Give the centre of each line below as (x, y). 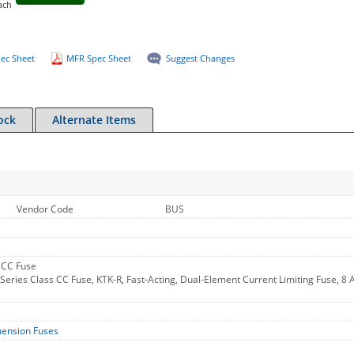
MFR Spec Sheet (98, 58)
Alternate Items (94, 120)
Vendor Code (45, 209)
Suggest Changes (200, 58)
